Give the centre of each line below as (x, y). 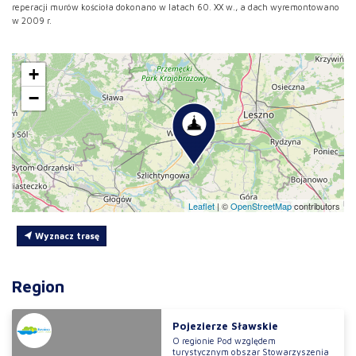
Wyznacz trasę (66, 235)
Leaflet (201, 206)
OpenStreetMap (261, 206)
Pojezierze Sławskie (225, 325)
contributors (316, 206)
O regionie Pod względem (224, 340)
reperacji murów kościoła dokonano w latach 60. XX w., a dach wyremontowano (176, 7)
